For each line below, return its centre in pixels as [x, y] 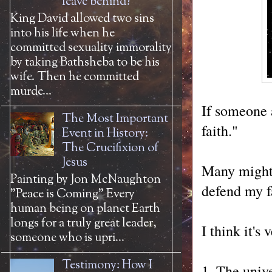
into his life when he [63, 34]
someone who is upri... [67, 238]
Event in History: [105, 134]
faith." [220, 130]
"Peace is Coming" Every [73, 195]
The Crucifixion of [110, 148]
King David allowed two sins [82, 19]
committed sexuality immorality [91, 48]
